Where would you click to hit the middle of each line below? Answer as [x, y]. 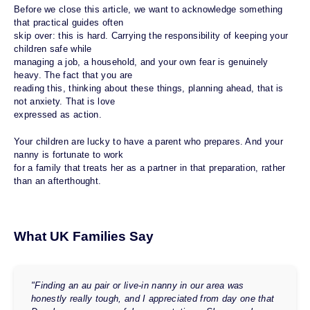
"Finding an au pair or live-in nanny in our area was [138, 286]
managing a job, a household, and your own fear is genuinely [141, 62]
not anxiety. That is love [65, 102]
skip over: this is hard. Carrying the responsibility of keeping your [151, 36]
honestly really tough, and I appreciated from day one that [153, 299]
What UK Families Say [84, 237]
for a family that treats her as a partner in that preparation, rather [150, 168]
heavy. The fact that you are [73, 75]
